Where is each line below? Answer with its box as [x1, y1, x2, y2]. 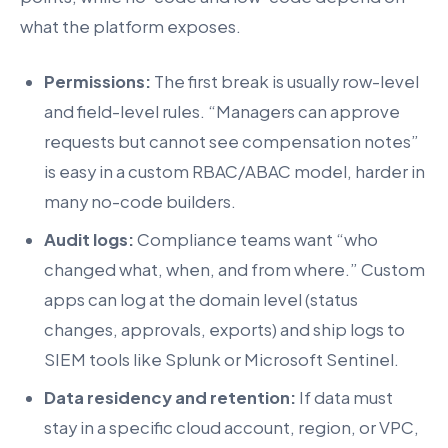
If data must [296, 387, 393, 409]
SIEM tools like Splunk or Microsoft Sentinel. [44, 349, 399, 371]
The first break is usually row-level [151, 70, 419, 92]
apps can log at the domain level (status [44, 289, 358, 311]
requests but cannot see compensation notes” [44, 130, 419, 152]
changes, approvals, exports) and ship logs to [44, 319, 405, 341]
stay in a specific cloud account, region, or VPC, [44, 417, 419, 439]
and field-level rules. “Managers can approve [44, 100, 400, 122]
